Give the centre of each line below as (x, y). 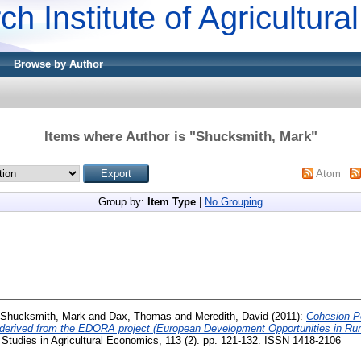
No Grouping (234, 201)
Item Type (172, 201)
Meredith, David (232, 316)
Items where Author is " (120, 136)
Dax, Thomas (140, 316)
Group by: (123, 201)
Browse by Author (58, 64)
